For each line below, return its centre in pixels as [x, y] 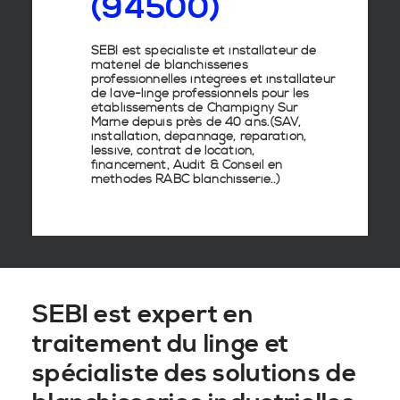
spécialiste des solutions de [194, 374]
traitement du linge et [161, 344]
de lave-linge [130, 94]
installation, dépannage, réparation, [199, 137]
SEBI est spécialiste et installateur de [204, 51]
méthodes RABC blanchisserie [181, 179]
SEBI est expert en [143, 315]
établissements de [149, 108]
